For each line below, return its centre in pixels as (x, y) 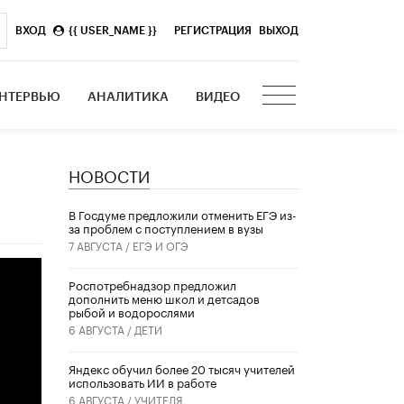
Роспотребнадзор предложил (152, 285)
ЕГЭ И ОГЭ (161, 245)
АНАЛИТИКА (129, 97)
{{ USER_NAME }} (113, 30)
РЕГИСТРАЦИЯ (213, 30)
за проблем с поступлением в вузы (166, 228)
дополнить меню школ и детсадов (164, 298)
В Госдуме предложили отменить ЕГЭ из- (183, 214)
